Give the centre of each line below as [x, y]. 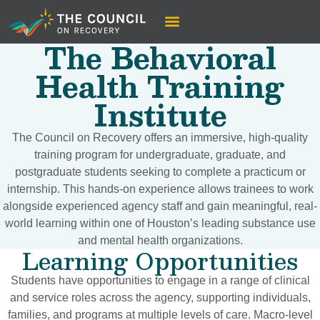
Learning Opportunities [160, 260]
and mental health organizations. [160, 240]
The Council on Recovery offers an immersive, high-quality [160, 137]
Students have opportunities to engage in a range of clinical [160, 280]
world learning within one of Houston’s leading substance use [160, 223]
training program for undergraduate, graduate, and [160, 154]
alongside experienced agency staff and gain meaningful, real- [160, 206]
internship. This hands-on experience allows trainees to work [160, 189]
